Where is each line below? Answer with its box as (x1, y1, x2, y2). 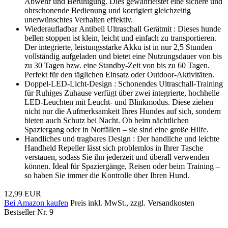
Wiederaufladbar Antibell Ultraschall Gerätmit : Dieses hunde (24, 24, 221, 33)
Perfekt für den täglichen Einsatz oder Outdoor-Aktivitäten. (24, 70, 214, 79)
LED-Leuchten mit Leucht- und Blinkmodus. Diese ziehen (24, 97, 213, 106)
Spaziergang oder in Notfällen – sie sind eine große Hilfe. (24, 125, 209, 134)
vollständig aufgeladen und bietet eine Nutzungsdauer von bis (24, 51, 222, 61)
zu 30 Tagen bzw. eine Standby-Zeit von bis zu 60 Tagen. (24, 61, 210, 70)
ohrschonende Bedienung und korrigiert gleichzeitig (24, 6, 191, 15)
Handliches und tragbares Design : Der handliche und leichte (24, 134, 219, 143)
